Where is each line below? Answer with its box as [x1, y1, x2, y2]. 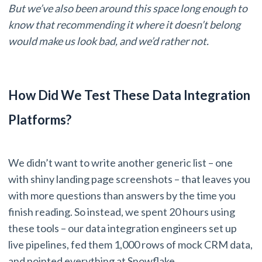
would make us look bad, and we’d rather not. [8, 35, 209, 48]
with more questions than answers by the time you [8, 189, 236, 202]
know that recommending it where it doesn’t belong [8, 18, 240, 32]
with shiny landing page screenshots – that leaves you [8, 173, 250, 186]
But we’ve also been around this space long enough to [8, 2, 247, 15]
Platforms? [8, 112, 71, 128]
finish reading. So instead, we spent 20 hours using [8, 205, 235, 219]
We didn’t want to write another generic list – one [8, 156, 233, 170]
